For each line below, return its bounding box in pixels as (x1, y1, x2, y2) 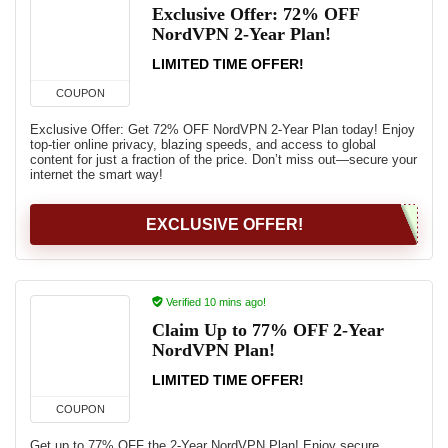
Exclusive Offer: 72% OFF (152, 4, 359, 24)
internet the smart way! (30, 167, 163, 182)
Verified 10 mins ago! (163, 296, 266, 308)
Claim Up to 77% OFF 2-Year (152, 320, 384, 340)
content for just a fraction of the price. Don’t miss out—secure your (30, 152, 417, 167)
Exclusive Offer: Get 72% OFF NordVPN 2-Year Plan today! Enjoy (30, 122, 415, 137)
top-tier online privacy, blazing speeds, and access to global (30, 137, 376, 152)
